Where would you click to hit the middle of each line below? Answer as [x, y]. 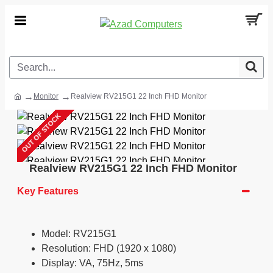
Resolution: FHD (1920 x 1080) [109, 248]
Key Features [48, 191]
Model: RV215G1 [79, 234]
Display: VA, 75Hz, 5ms [92, 263]
